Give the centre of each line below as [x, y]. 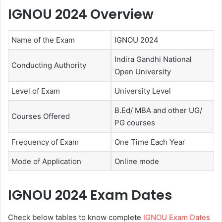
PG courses [135, 122]
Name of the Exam [43, 40]
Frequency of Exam [45, 142]
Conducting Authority [49, 65]
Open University [143, 71]
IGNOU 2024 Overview [81, 14]
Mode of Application [46, 161]
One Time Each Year [150, 142]
